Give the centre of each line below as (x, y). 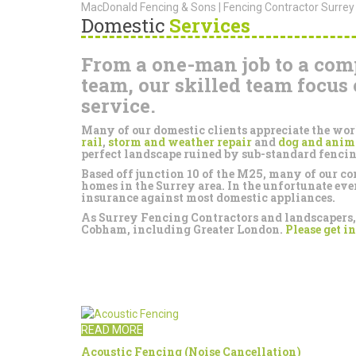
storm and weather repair (180, 142)
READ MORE (112, 330)
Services (207, 25)
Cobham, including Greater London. (183, 229)
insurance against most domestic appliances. (208, 197)
